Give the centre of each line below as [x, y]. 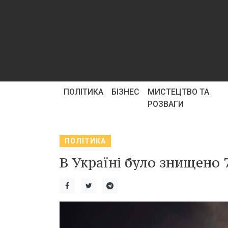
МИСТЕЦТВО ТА [178, 92]
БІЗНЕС [125, 92]
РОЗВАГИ [166, 104]
